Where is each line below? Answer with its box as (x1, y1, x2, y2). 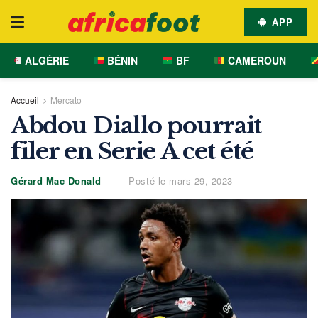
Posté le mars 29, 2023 (125, 173, 233, 187)
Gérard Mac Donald (11, 173, 102, 187)
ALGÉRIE (21, 53, 69, 67)
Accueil (11, 94, 39, 106)
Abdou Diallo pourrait (11, 111, 262, 140)
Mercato (50, 94, 82, 106)
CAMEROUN (224, 53, 286, 67)
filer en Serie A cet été (11, 137, 253, 165)
